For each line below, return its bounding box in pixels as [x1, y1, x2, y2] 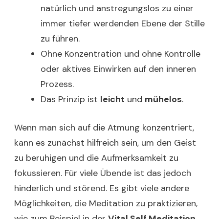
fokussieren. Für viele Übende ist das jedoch [14, 167, 191, 179]
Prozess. [41, 78, 74, 90]
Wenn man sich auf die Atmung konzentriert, [14, 122, 194, 133]
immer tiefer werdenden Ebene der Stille [41, 18, 205, 29]
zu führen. [41, 33, 80, 44]
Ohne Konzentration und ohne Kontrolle [41, 48, 200, 60]
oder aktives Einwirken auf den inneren [41, 63, 196, 75]
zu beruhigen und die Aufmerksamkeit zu [14, 152, 178, 164]
